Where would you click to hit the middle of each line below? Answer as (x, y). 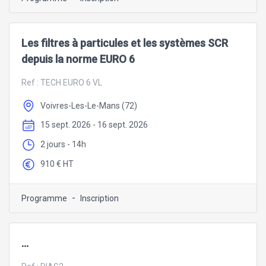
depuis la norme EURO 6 (78, 59)
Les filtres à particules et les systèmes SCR (125, 43)
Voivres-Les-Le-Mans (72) (89, 105)
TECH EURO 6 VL (71, 82)
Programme (44, 198)
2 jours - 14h (63, 145)
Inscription (99, 198)
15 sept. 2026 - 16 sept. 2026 (94, 125)
